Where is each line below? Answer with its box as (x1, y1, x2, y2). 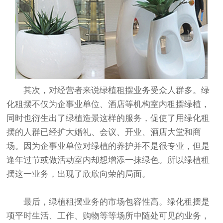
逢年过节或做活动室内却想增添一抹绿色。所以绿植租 (6, 155, 210, 165)
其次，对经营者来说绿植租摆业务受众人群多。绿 (23, 86, 210, 96)
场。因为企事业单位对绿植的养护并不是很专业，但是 (6, 141, 210, 151)
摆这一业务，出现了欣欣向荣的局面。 (6, 169, 151, 179)
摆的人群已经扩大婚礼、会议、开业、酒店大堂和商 (6, 127, 202, 137)
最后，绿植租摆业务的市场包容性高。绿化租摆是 (23, 197, 210, 207)
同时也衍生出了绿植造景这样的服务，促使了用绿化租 (6, 113, 210, 123)
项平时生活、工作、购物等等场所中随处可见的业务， (6, 211, 210, 221)
